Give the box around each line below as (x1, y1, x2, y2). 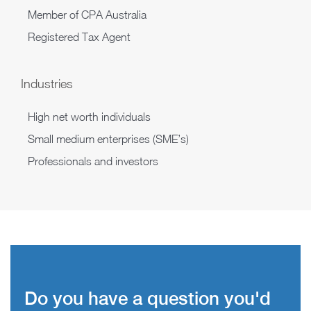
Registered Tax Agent (28, 31, 131, 44)
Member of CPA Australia (28, 8, 146, 22)
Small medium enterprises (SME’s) (28, 133, 189, 146)
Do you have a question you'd (24, 287, 271, 310)
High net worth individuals (28, 110, 151, 124)
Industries (21, 76, 73, 92)
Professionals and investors (28, 155, 158, 168)
